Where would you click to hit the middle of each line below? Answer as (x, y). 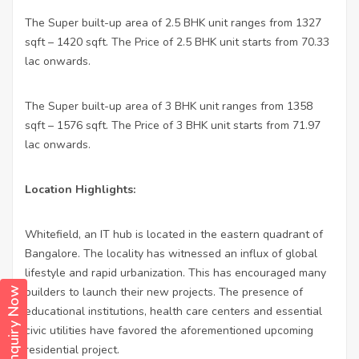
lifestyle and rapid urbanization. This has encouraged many (175, 272)
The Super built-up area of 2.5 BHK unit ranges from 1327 (173, 22)
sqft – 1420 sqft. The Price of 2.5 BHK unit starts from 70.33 (177, 42)
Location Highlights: (80, 189)
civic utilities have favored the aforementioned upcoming (169, 330)
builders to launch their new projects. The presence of (164, 292)
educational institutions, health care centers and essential (173, 311)
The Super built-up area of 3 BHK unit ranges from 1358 (169, 106)
